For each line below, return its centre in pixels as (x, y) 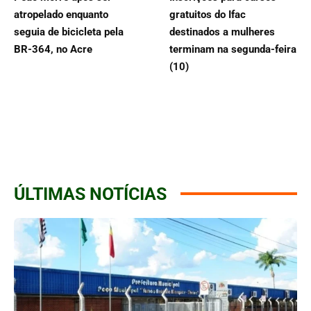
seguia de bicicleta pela (69, 32)
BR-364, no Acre (53, 49)
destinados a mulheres (222, 32)
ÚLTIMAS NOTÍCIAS (90, 194)
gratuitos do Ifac (208, 14)
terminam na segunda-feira (233, 49)
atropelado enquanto (61, 14)
